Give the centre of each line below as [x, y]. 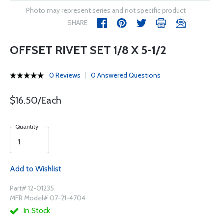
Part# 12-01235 [32, 188]
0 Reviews [65, 75]
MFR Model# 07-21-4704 [48, 198]
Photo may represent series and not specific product [106, 10]
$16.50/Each [36, 100]
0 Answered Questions [126, 75]
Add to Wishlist [36, 169]
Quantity [27, 126]
